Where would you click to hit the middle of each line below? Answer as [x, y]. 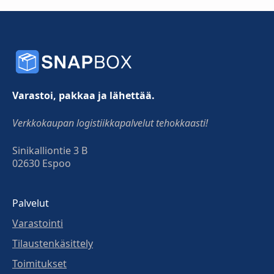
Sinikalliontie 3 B [50, 150]
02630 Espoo [42, 163]
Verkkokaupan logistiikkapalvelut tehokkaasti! [110, 123]
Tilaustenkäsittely [53, 243]
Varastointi [38, 223]
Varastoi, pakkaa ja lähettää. [83, 95]
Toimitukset [39, 263]
